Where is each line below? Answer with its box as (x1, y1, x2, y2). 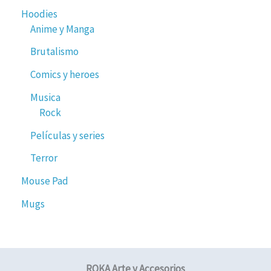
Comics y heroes (30, 68, 99, 82)
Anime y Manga (30, 22, 94, 36)
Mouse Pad (21, 174, 68, 188)
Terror (30, 151, 57, 165)
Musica (30, 90, 60, 104)
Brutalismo (30, 45, 79, 59)
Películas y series (30, 128, 105, 142)
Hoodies (21, 7, 57, 21)
